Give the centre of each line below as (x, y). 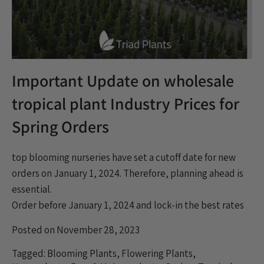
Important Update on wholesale (123, 81)
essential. (32, 189)
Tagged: (29, 253)
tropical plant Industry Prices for (126, 104)
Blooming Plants (82, 253)
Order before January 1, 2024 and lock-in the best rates (128, 205)
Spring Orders (60, 127)
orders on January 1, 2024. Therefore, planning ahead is (128, 173)
